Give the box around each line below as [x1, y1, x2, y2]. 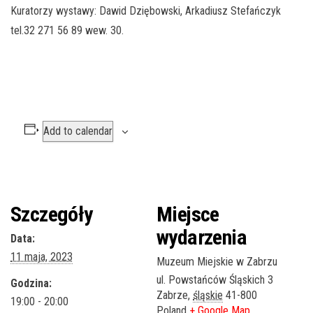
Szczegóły [10, 202, 93, 227]
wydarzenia [156, 225, 247, 250]
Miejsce [156, 202, 219, 227]
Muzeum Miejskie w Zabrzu [156, 255, 277, 269]
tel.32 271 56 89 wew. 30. [10, 24, 124, 38]
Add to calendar [43, 124, 112, 138]
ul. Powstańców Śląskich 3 [156, 273, 273, 287]
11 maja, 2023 [10, 250, 73, 264]
